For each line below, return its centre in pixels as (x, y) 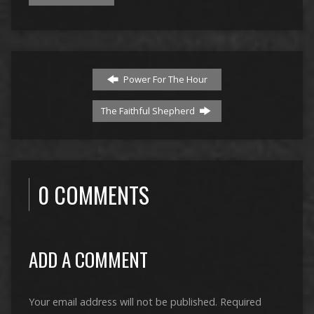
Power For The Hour (164, 79)
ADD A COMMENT (88, 259)
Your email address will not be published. (123, 301)
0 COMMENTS (93, 194)
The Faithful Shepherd (149, 110)
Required (240, 301)
